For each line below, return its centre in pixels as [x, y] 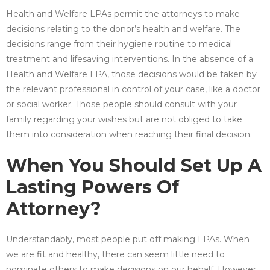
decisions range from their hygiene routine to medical [119, 44]
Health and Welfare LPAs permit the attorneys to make [123, 14]
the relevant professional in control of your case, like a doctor [133, 89]
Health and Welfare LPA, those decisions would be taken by [131, 74]
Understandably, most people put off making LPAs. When [128, 239]
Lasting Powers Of [93, 187]
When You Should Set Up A [134, 165]
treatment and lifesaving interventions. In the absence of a [130, 59]
